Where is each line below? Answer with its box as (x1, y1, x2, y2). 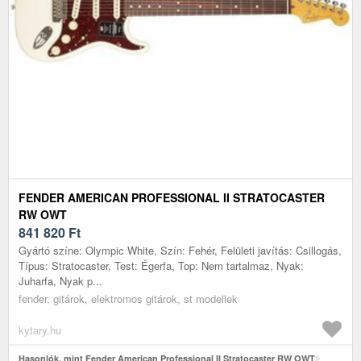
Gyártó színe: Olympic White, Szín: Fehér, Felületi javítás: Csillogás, (19, 242, 342, 258)
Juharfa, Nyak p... (19, 272, 102, 288)
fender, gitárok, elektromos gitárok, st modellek (19, 290, 238, 306)
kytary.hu (19, 322, 61, 338)
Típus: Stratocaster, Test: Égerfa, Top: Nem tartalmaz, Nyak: (19, 257, 304, 273)
